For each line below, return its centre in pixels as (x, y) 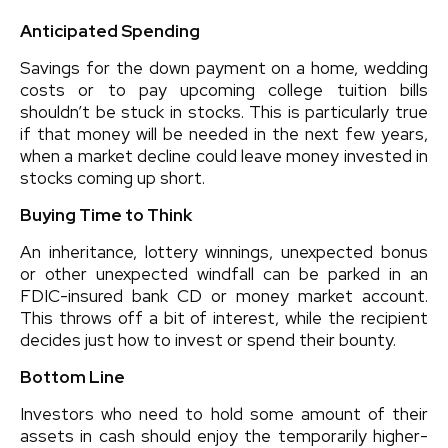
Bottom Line (72, 376)
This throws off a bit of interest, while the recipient (224, 317)
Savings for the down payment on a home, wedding (224, 67)
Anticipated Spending (110, 30)
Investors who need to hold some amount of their (224, 413)
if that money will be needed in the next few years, (224, 133)
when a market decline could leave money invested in (224, 155)
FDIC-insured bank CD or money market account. (224, 295)
